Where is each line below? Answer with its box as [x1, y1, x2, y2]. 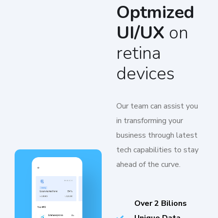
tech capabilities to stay [116, 145, 199, 155]
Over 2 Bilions [134, 198, 187, 209]
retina [116, 41, 161, 65]
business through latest [116, 130, 198, 141]
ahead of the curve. [116, 159, 181, 170]
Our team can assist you [116, 101, 198, 111]
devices [116, 62, 175, 86]
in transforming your [116, 115, 183, 126]
